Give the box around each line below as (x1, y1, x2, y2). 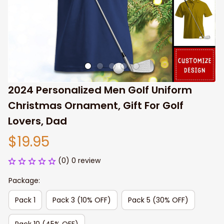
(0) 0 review (58, 155, 100, 165)
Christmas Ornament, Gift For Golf (8, 98, 183, 112)
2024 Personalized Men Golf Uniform (8, 83, 192, 97)
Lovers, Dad (8, 114, 67, 128)
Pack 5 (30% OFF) (128, 194, 188, 205)
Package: (8, 175, 40, 185)
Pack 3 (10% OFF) (52, 194, 111, 205)
